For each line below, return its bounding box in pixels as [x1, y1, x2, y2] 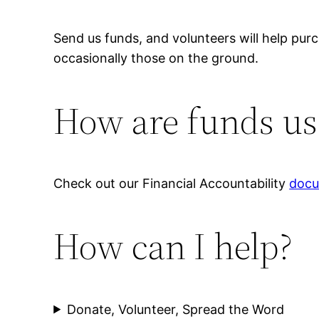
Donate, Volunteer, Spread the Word [67, 301, 285, 317]
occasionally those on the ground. [53, 50, 259, 66]
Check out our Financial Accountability [53, 176, 290, 192]
